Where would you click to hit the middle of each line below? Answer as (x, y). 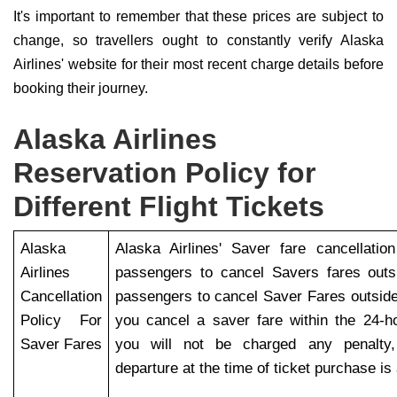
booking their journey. (81, 88)
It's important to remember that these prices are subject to (198, 16)
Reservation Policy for (164, 173)
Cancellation (61, 296)
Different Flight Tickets (169, 206)
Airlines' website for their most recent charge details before (198, 64)
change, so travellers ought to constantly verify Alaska (198, 40)
